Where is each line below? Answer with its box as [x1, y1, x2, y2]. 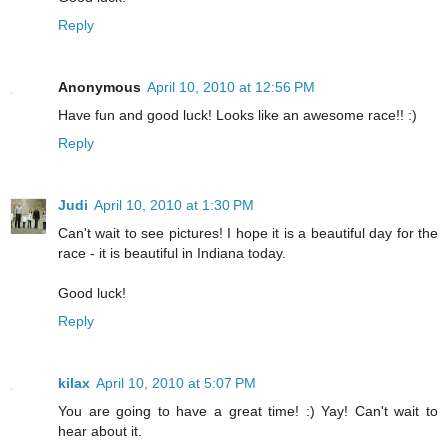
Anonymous [58, 78, 141, 95]
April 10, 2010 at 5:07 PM [96, 374, 256, 391]
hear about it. [58, 422, 142, 439]
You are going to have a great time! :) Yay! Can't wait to [58, 402, 438, 419]
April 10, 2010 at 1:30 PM [94, 196, 254, 213]
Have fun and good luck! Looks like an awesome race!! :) [58, 106, 417, 123]
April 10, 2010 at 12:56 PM [147, 78, 315, 95]
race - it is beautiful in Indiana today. [58, 244, 286, 261]
